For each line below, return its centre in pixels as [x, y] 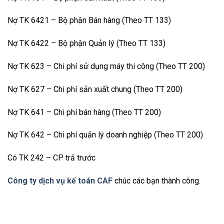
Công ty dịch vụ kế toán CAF [60, 180]
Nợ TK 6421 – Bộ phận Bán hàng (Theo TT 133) [89, 20]
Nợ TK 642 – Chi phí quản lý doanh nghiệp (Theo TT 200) [105, 135]
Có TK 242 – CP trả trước [51, 158]
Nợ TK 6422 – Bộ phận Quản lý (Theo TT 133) [86, 43]
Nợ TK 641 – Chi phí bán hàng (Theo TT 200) [84, 112]
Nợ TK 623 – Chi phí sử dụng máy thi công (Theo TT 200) [106, 66]
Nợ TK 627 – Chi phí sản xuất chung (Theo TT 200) [95, 89]
